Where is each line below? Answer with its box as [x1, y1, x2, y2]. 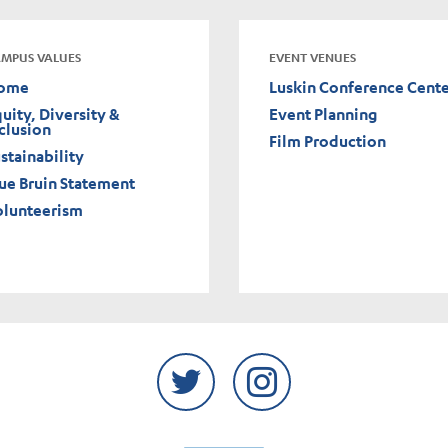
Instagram [262, 357, 333, 377]
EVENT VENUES [269, 50, 356, 65]
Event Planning [269, 104, 377, 124]
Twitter [186, 357, 236, 377]
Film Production [269, 131, 386, 151]
